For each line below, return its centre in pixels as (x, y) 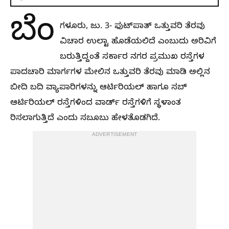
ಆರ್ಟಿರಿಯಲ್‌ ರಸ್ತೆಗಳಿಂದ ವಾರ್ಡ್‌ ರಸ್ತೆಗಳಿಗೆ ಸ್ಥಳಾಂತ (96, 104)
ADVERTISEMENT (114, 135)
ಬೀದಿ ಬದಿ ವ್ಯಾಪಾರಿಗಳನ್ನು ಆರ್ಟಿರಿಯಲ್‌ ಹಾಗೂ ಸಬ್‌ (99, 88)
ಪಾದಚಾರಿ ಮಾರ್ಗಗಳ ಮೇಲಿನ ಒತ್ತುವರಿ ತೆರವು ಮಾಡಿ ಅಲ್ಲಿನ (110, 73)
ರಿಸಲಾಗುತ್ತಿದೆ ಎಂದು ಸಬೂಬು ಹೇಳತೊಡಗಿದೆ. (85, 119)
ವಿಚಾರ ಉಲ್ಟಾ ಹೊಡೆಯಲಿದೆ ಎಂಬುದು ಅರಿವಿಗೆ (138, 42)
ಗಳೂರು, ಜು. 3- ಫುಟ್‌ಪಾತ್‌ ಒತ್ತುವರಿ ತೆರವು (132, 27)
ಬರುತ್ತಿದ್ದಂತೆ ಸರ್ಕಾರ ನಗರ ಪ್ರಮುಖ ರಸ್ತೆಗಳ (132, 58)
